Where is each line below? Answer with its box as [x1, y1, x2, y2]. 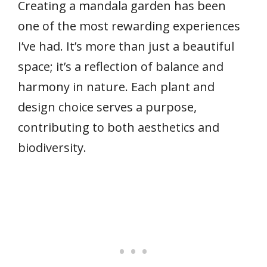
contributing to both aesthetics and [18, 119, 219, 136]
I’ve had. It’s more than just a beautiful [18, 38, 234, 55]
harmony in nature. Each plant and [18, 79, 215, 95]
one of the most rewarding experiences [18, 18, 240, 35]
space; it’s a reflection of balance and [18, 58, 223, 75]
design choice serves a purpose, [18, 99, 197, 116]
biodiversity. [18, 139, 86, 156]
